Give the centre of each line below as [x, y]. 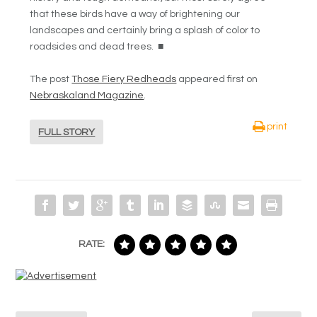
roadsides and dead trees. [94, 47]
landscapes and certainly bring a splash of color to [145, 31]
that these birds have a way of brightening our [135, 15]
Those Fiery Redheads [124, 79]
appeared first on [217, 79]
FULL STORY [67, 132]
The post [51, 79]
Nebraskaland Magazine [87, 95]
